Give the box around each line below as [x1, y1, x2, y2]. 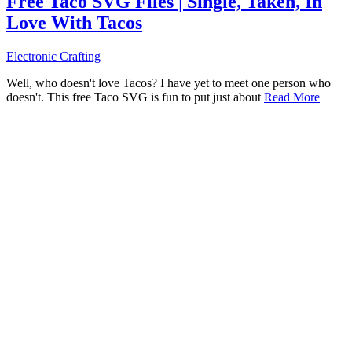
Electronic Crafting [6, 49, 101, 64]
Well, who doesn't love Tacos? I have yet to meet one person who [6, 76, 331, 90]
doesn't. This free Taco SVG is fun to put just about [6, 90, 264, 104]
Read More [264, 90, 320, 104]
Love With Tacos [6, 13, 142, 34]
